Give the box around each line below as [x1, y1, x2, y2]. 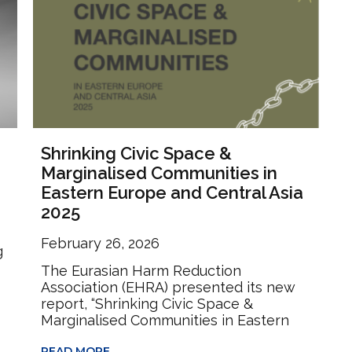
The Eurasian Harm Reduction [41, 262, 242, 279]
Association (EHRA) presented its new [41, 278, 296, 295]
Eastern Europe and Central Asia [41, 181, 304, 203]
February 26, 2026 [41, 234, 160, 251]
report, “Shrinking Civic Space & [41, 295, 254, 312]
